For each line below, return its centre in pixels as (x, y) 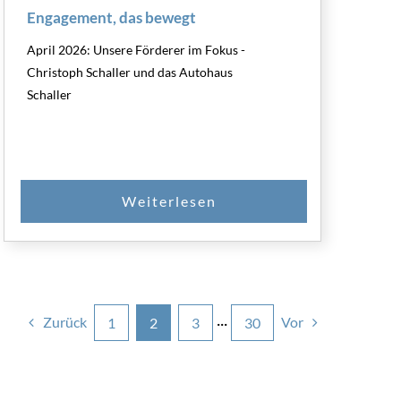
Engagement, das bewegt (112, 17)
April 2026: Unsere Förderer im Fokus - (137, 49)
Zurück (65, 322)
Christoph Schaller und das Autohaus (130, 72)
